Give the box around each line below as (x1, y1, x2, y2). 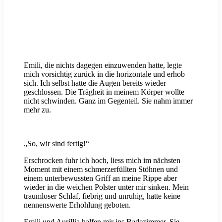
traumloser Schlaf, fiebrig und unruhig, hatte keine (24, 192, 180, 201)
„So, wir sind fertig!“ (24, 139, 89, 148)
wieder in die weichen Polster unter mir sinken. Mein (24, 183, 189, 192)
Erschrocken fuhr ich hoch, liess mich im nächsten (24, 156, 180, 165)
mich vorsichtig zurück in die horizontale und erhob (24, 70, 185, 79)
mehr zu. (24, 106, 51, 114)
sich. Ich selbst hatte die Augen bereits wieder (24, 79, 166, 88)
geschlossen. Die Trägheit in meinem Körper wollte (24, 88, 184, 97)
